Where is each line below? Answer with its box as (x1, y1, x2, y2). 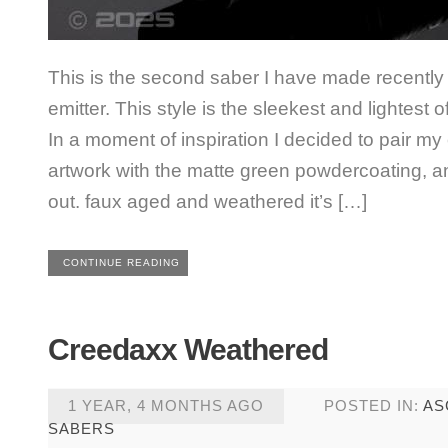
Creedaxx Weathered (47, 333, 328, 366)
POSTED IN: (323, 397, 423, 414)
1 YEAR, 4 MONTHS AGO (67, 397, 264, 414)
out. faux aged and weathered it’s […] (47, 190, 367, 212)
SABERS (47, 420, 115, 437)
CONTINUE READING (62, 257, 180, 268)
